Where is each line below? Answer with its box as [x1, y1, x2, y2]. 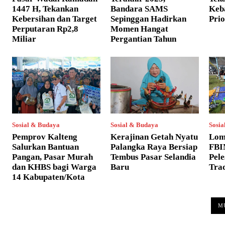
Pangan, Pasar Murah [12, 152, 93, 162]
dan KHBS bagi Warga [12, 162, 96, 172]
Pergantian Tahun [110, 34, 176, 44]
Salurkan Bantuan [12, 142, 79, 152]
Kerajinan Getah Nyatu [110, 132, 198, 142]
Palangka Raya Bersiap [110, 142, 197, 152]
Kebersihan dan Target [12, 14, 97, 24]
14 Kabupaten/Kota [12, 172, 85, 182]
